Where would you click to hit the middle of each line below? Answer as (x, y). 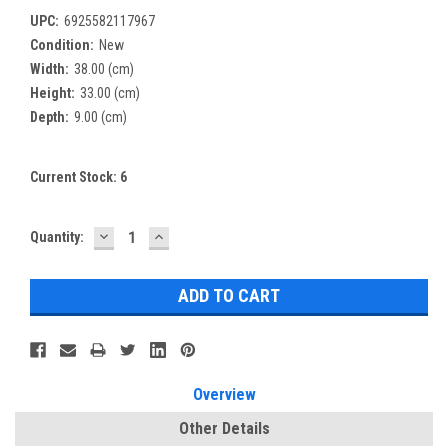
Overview (224, 394)
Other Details (224, 428)
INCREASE (192, 235)
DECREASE (139, 235)
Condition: (62, 44)
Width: (49, 68)
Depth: (49, 116)
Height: (52, 92)
